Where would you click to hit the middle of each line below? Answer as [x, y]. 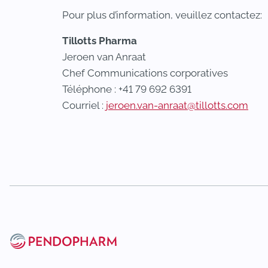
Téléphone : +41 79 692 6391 [127, 89]
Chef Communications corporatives [145, 73]
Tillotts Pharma [100, 41]
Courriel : [84, 105]
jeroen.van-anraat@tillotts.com [177, 105]
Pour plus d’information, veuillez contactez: [162, 15]
